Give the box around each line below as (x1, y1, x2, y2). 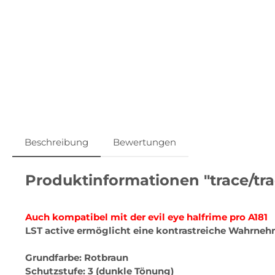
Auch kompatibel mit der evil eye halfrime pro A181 (25, 211, 268, 223)
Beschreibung (25, 136, 88, 148)
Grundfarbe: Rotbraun (25, 251, 128, 263)
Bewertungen (113, 136, 176, 148)
